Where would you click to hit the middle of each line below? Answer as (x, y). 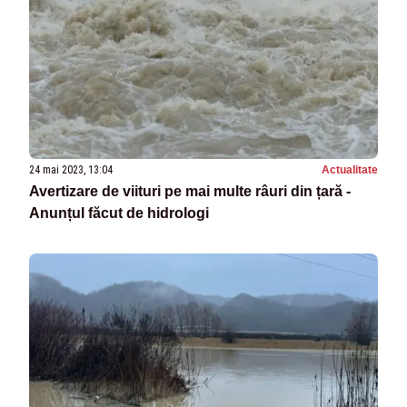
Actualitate (350, 169)
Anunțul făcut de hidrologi (119, 213)
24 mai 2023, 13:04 (71, 169)
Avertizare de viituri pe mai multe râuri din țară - (190, 191)
